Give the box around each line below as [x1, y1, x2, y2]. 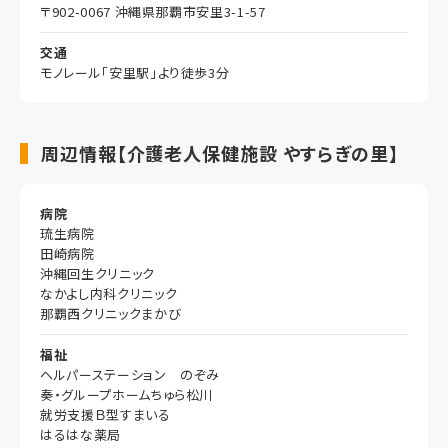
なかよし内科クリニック [40, 283, 178, 303]
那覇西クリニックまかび [40, 303, 182, 323]
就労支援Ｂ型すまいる [40, 404, 171, 424]
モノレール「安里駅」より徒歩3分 [40, 62, 230, 82]
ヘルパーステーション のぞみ [40, 364, 221, 384]
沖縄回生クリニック [40, 263, 155, 283]
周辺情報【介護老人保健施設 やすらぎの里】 [41, 139, 399, 166]
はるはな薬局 [40, 424, 121, 444]
